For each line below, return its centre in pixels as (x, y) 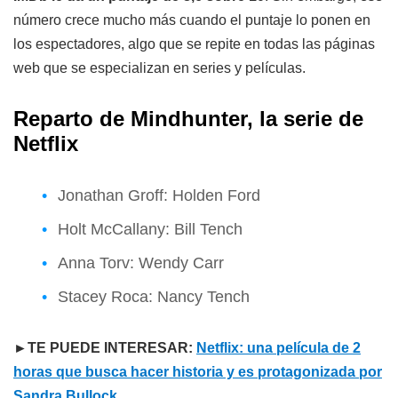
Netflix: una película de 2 (279, 347)
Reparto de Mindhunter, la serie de (188, 118)
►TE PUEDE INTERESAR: (105, 347)
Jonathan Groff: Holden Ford (159, 195)
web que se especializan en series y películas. (159, 68)
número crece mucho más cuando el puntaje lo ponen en (192, 20)
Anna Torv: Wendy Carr (141, 263)
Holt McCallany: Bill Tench (150, 229)
